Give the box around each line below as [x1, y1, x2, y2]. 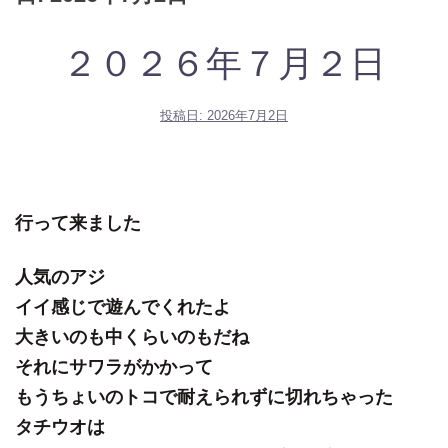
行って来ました [15, 213, 141, 234]
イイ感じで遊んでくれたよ [15, 297, 231, 318]
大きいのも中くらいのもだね [15, 327, 249, 348]
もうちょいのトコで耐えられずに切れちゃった [15, 387, 393, 408]
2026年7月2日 [207, 108, 288, 123]
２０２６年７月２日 [62, 43, 386, 84]
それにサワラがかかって [15, 357, 213, 378]
